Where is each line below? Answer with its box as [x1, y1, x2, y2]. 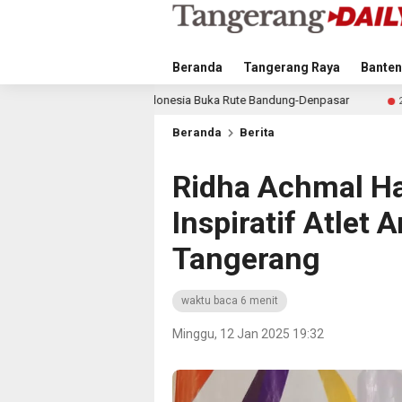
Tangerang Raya [243, 60, 340, 74]
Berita [240, 126, 275, 139]
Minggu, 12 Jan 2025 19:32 [172, 327, 324, 341]
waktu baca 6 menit [181, 294, 278, 307]
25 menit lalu [295, 95, 360, 107]
